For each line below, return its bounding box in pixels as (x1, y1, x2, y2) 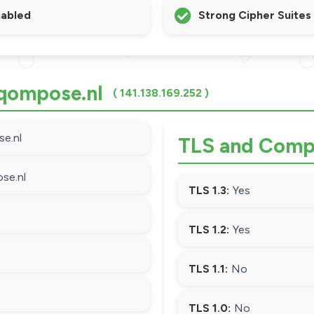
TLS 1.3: (189, 184, 229, 197)
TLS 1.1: (189, 262, 228, 275)
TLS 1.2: (189, 223, 229, 236)
